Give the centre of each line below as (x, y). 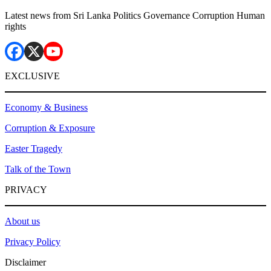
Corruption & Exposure (50, 128)
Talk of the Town (38, 169)
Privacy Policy (33, 241)
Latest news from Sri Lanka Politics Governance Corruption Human (135, 15)
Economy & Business (46, 107)
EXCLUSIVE (32, 76)
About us (22, 221)
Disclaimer (25, 262)
